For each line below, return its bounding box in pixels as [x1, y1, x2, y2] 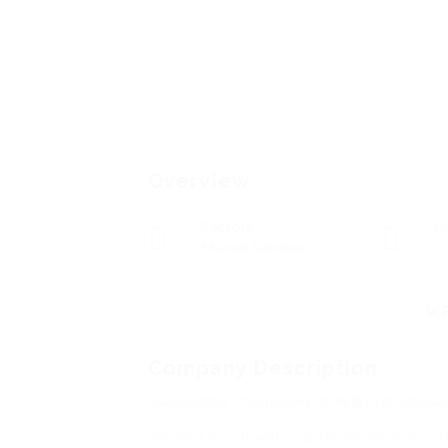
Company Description [148, 356, 378, 381]
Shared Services [201, 239, 307, 256]
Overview [148, 169, 250, 193]
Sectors [201, 218, 253, 235]
